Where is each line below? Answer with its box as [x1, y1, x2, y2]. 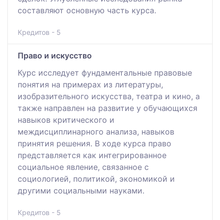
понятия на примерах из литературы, [18, 79, 163, 89]
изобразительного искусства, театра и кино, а [18, 91, 200, 101]
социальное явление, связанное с [18, 162, 149, 172]
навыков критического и [18, 114, 114, 125]
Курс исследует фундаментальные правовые [18, 67, 192, 78]
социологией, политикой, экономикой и [18, 173, 175, 184]
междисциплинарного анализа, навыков [18, 126, 174, 137]
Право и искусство [18, 50, 92, 60]
